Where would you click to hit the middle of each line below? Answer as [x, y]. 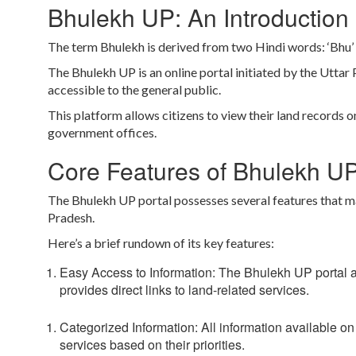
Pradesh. [72, 218]
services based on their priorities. [152, 345]
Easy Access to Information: [137, 273]
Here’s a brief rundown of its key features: [161, 243]
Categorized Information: [129, 327]
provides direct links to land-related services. [184, 290]
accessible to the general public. [135, 90]
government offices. [102, 133]
